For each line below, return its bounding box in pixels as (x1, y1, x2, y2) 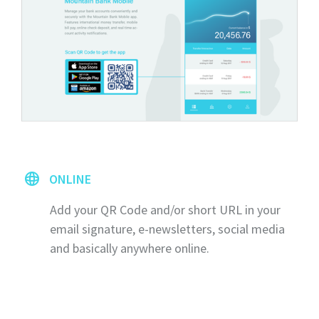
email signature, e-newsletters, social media (50, 220, 285, 237)
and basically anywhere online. (50, 239, 209, 256)
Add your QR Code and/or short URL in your (50, 201, 281, 218)
